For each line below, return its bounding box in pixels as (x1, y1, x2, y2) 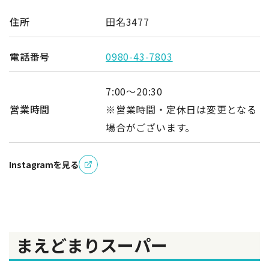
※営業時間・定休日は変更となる (106, 101, 257, 116)
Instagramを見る (9, 158, 79, 171)
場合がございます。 (106, 119, 196, 134)
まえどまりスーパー (16, 232, 168, 257)
